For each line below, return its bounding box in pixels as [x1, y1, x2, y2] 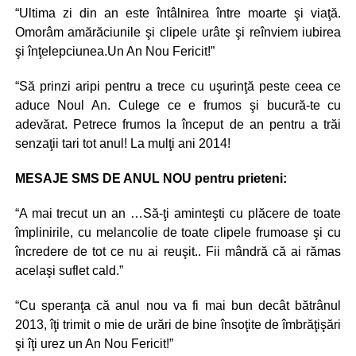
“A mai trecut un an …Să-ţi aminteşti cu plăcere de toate [14, 207, 342, 220]
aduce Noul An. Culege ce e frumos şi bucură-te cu [14, 99, 342, 112]
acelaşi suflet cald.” [14, 264, 123, 277]
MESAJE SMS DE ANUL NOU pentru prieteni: [14, 172, 287, 185]
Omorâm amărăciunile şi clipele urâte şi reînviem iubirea [14, 25, 342, 39]
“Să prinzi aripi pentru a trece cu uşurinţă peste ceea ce [14, 79, 342, 93]
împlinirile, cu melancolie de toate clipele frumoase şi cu [14, 226, 342, 239]
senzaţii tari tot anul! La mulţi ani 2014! [14, 137, 230, 150]
